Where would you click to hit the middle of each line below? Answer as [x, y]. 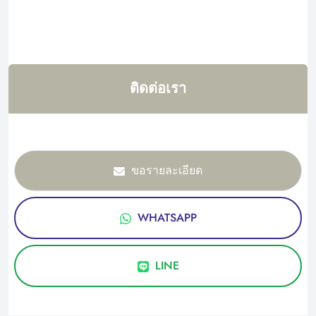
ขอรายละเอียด [167, 170]
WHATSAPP [167, 217]
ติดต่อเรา [158, 88]
